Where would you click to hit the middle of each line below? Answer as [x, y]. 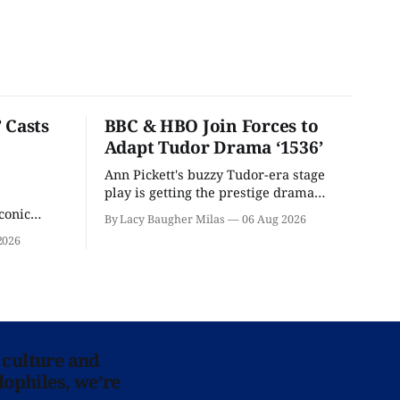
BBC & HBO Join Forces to [211, 126]
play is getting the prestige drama [209, 192]
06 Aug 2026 [274, 220]
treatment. [137, 210]
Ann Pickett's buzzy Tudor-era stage [214, 175]
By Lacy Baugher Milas [164, 220]
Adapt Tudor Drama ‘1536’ [213, 148]
